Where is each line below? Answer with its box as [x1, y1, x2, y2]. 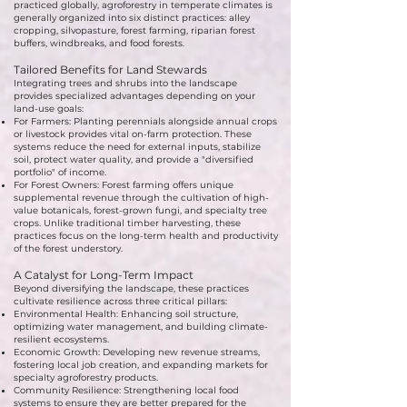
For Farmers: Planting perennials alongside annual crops [14, 115, 277, 127]
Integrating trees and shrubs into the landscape [14, 77, 237, 89]
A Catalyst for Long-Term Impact [14, 268, 194, 282]
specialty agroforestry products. [14, 372, 158, 383]
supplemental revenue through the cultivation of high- [14, 192, 269, 203]
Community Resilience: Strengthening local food [14, 384, 239, 396]
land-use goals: [14, 103, 84, 114]
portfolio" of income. [14, 166, 106, 178]
